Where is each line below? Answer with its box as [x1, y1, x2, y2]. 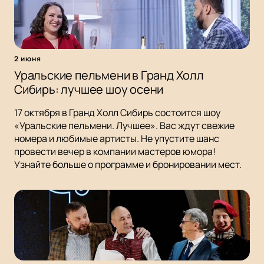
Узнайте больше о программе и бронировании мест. [14, 158, 242, 171]
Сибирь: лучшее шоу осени [14, 81, 164, 98]
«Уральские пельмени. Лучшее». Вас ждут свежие [14, 119, 235, 133]
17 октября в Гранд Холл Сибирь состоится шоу [14, 106, 220, 120]
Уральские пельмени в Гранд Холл [14, 67, 204, 84]
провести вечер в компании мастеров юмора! [14, 145, 216, 159]
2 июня [14, 54, 41, 64]
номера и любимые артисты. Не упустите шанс [14, 132, 219, 146]
